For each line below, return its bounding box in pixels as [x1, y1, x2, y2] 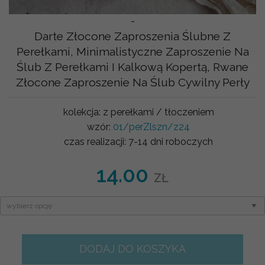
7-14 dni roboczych [128, 136, 213, 148]
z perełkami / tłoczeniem [102, 106, 214, 118]
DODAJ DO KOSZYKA [79, 243, 186, 256]
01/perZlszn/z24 [113, 121, 190, 133]
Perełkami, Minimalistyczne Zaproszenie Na [16, 45, 249, 59]
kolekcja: [63, 106, 103, 118]
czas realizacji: [64, 136, 128, 148]
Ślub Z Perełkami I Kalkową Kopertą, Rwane [17, 60, 248, 74]
